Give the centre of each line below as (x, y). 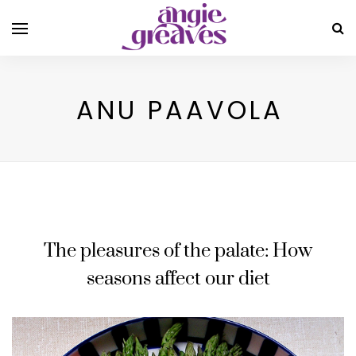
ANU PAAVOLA (180, 110)
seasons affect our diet (178, 279)
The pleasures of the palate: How (178, 251)
